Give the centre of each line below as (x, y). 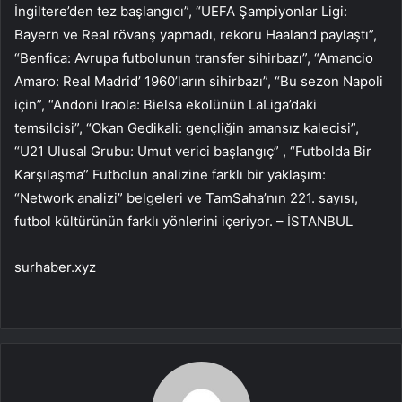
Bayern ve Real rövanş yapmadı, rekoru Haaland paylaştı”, (196, 34)
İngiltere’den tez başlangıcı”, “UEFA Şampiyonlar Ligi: (181, 11)
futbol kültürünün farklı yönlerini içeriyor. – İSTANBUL (184, 221)
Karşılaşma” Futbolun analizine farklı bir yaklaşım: (170, 174)
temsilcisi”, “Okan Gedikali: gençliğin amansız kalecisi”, (187, 127)
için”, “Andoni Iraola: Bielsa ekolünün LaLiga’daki (166, 104)
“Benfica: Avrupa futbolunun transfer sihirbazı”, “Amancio (194, 57)
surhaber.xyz (55, 267)
